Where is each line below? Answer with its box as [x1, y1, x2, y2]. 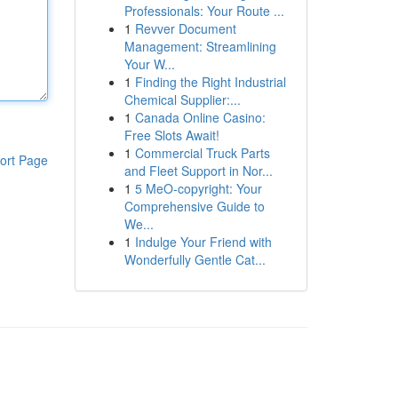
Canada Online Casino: [134, 108, 266, 126]
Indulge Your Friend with [134, 233, 272, 251]
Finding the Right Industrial [134, 73, 286, 91]
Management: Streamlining [123, 37, 276, 55]
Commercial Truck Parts [134, 144, 270, 162]
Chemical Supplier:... [123, 91, 241, 108]
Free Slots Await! [123, 126, 219, 144]
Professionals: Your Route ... [123, 2, 284, 20]
